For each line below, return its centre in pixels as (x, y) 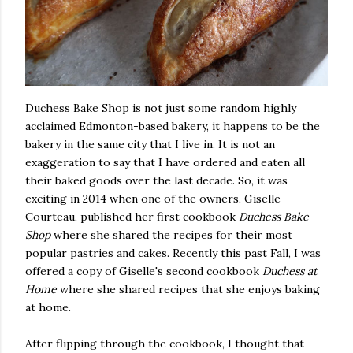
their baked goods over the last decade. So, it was (156, 180)
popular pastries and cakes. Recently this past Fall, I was (173, 253)
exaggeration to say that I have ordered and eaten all (165, 162)
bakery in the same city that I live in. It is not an (150, 144)
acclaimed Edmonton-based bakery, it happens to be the (173, 126)
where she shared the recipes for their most (171, 234)
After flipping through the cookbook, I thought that (165, 343)
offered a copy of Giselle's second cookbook (144, 271)
